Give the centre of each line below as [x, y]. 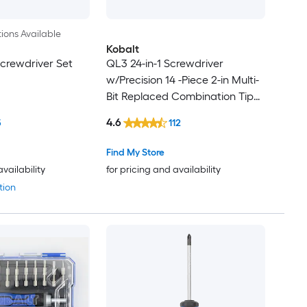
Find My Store [135, 153]
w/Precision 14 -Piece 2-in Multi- [182, 80]
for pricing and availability [163, 170]
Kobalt [122, 49]
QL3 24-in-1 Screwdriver [164, 64]
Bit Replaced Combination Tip [180, 97]
